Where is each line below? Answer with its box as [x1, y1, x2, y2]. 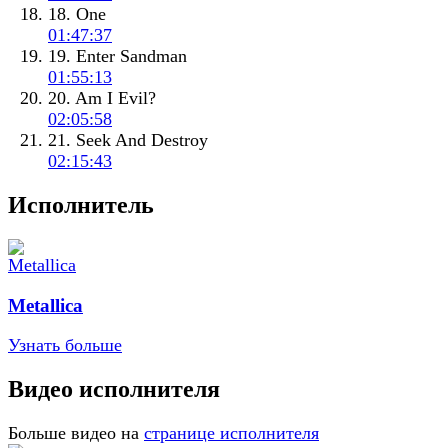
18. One [48, 4, 106, 25]
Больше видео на [8, 423, 139, 444]
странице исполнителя [144, 423, 319, 444]
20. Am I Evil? [48, 88, 156, 109]
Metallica [8, 294, 83, 316]
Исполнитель [8, 192, 154, 219]
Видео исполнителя [8, 376, 220, 403]
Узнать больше [8, 335, 122, 356]
